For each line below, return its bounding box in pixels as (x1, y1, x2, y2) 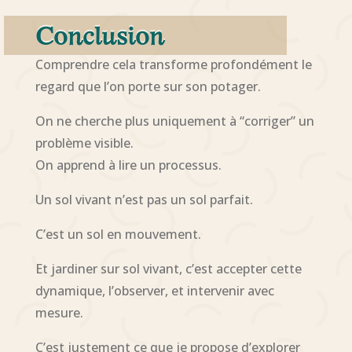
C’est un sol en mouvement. (35, 225, 201, 243)
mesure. (35, 303, 83, 321)
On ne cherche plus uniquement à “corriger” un (35, 112, 314, 130)
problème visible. (35, 134, 134, 152)
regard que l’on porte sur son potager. (35, 77, 261, 95)
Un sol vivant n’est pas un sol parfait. (35, 190, 253, 208)
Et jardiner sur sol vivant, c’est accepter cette (35, 259, 302, 277)
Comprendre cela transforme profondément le (35, 55, 312, 73)
